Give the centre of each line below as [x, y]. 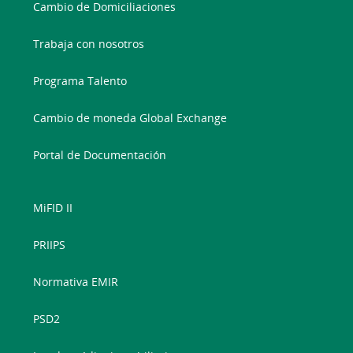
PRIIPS [50, 244]
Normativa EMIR [76, 281]
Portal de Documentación [100, 154]
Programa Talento [80, 80]
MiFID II [53, 207]
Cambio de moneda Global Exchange [130, 117]
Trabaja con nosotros [89, 43]
